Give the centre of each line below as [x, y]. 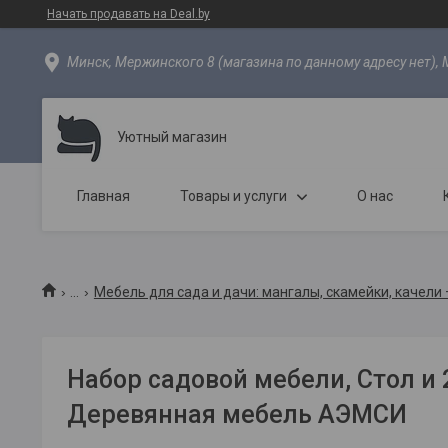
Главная [103, 196]
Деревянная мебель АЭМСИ [237, 414]
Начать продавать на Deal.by [128, 14]
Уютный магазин [172, 137]
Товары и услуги [233, 196]
